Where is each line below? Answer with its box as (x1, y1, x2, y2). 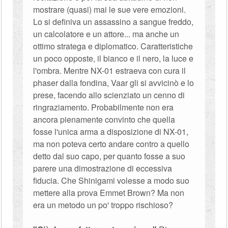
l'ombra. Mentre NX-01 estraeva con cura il (33, 65, 186, 76)
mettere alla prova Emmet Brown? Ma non (33, 187, 185, 198)
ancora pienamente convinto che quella (33, 113, 176, 125)
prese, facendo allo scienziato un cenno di (33, 89, 185, 101)
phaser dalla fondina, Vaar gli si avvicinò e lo (33, 77, 194, 89)
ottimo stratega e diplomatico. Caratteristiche (33, 40, 193, 52)
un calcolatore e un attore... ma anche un (33, 28, 180, 40)
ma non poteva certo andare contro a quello (33, 138, 190, 150)
